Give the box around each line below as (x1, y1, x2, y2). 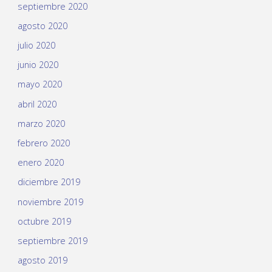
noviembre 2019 (17, 195, 83, 208)
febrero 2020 (17, 137, 70, 149)
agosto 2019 (17, 254, 67, 267)
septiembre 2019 (17, 234, 87, 246)
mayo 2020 (17, 78, 62, 90)
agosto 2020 (17, 19, 67, 32)
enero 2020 (17, 157, 64, 169)
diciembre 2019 (17, 176, 80, 188)
